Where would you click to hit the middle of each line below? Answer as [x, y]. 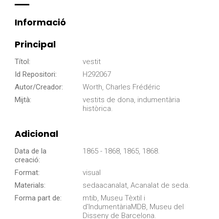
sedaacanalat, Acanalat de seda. [137, 186]
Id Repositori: [36, 75]
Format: [27, 173]
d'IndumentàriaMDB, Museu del [133, 207]
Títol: [22, 62]
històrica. [98, 109]
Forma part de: [38, 198]
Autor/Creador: [39, 87]
